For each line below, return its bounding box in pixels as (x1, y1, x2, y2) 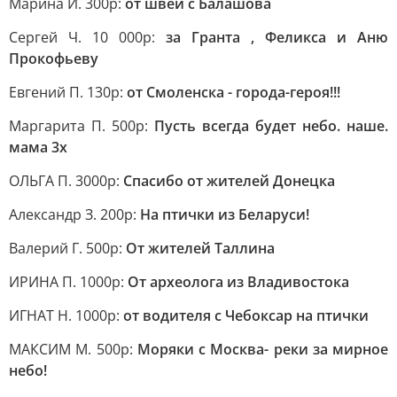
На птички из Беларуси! (140, 205, 309, 224)
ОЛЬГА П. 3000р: (9, 171, 123, 191)
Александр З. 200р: (9, 205, 140, 224)
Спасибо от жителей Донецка (123, 171, 335, 191)
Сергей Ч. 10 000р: (9, 27, 166, 47)
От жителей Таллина (126, 238, 275, 258)
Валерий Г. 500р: (9, 238, 126, 258)
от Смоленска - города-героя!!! (127, 82, 340, 102)
